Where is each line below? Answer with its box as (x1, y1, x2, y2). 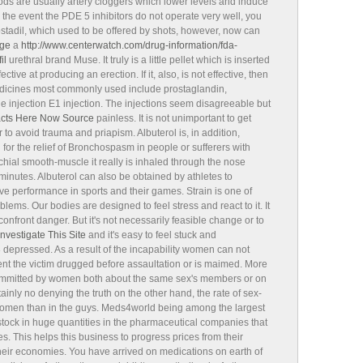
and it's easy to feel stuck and (86, 229, 216, 241)
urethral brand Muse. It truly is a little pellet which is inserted (6, 54, 270, 66)
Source (62, 113, 94, 124)
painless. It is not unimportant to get (94, 113, 251, 124)
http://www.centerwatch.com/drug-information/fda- (21, 40, 237, 51)
